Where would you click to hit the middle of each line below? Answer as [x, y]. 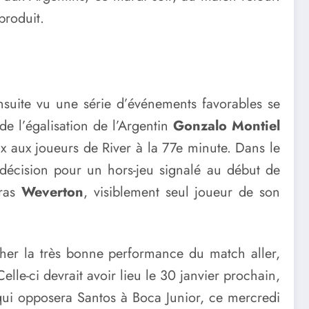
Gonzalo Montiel [227, 126]
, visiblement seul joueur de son [182, 192]
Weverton [52, 192]
